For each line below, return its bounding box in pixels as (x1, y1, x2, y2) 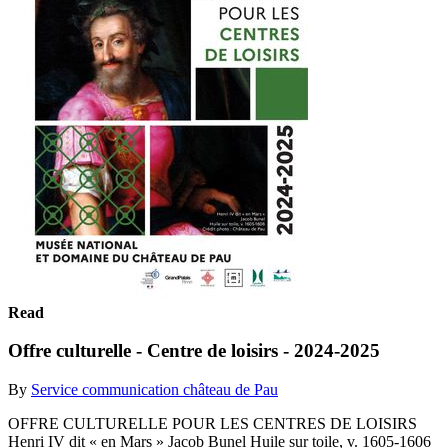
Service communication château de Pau (31, 380, 278, 398)
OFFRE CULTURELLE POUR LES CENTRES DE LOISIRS (8, 414, 417, 432)
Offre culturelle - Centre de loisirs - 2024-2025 (8, 340, 380, 362)
